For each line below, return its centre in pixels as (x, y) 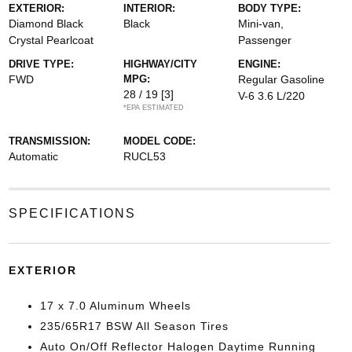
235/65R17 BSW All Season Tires (134, 326)
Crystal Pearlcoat (51, 40)
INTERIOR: (149, 8)
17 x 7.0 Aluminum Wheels (115, 306)
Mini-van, (261, 24)
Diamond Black (46, 24)
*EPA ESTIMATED (153, 108)
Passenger (265, 40)
